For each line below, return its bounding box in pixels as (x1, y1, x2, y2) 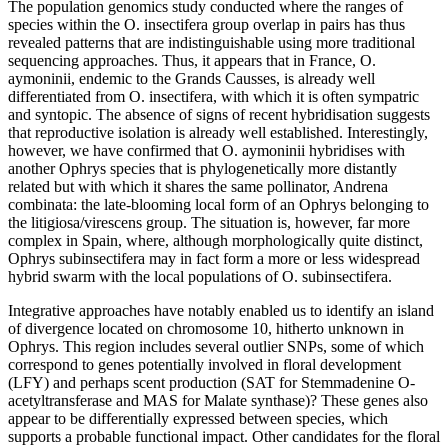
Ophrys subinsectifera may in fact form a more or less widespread (8, 250, 420, 268)
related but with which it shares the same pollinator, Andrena (8, 178, 388, 196)
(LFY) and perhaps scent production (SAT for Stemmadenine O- (8, 374, 415, 392)
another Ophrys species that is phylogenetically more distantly (8, 160, 397, 178)
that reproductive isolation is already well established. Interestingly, (8, 124, 428, 142)
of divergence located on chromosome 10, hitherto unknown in (8, 320, 404, 338)
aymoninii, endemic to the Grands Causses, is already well (8, 70, 375, 88)
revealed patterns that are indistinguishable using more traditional (8, 34, 415, 52)
